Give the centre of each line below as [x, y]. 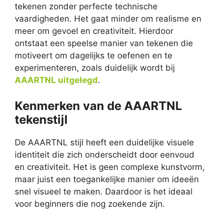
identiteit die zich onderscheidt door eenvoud [105, 154]
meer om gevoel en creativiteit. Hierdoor [94, 31]
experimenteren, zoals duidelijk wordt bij [95, 68]
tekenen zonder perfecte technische [86, 7]
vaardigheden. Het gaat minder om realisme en [108, 19]
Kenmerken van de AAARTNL [98, 106]
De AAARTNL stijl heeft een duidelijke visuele [104, 142]
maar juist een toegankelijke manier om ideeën [107, 179]
